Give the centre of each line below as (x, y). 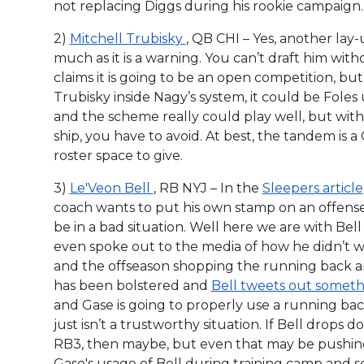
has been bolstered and (132, 285)
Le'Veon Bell (111, 188)
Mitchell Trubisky (128, 38)
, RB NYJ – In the (208, 188)
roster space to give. (118, 155)
